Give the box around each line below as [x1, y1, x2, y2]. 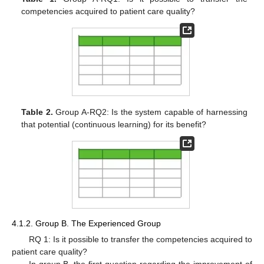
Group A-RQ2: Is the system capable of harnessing [52, 107, 247, 117]
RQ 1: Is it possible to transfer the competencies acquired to [28, 234, 252, 244]
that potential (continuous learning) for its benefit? [21, 119, 207, 129]
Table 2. [21, 107, 53, 117]
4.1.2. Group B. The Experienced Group [12, 218, 161, 228]
